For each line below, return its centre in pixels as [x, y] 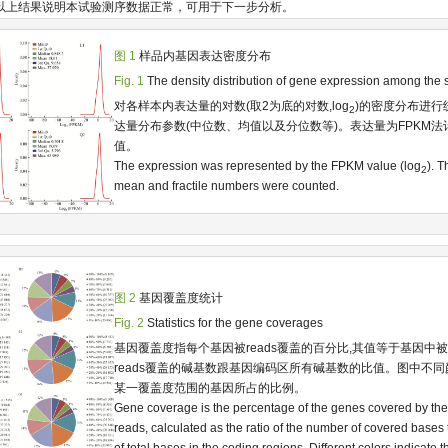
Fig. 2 [128, 322]
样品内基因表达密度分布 [204, 55]
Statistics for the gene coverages [234, 322]
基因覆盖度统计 [180, 297]
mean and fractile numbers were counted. [226, 185]
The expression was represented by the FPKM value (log [267, 165]
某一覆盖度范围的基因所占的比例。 [209, 387]
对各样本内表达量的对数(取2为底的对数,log [231, 105]
